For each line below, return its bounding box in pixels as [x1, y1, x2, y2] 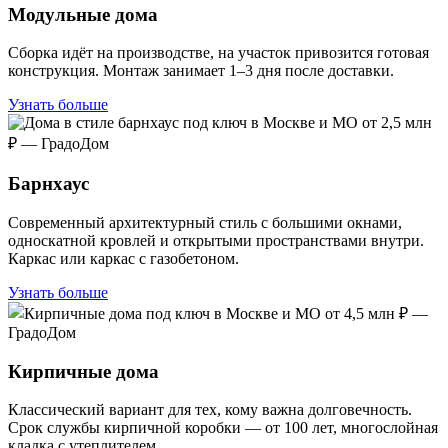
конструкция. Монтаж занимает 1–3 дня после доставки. [8, 62, 394, 80]
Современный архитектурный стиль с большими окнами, [8, 213, 402, 231]
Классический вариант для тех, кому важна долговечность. [8, 401, 412, 419]
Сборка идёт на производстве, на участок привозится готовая [8, 44, 429, 62]
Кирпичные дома [8, 360, 159, 382]
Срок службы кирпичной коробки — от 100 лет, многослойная [8, 419, 438, 437]
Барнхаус [8, 173, 89, 195]
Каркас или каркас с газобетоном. [8, 249, 239, 267]
